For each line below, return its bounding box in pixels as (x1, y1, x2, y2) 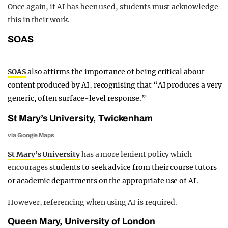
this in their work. (8, 15, 70, 25)
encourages (8, 163, 50, 173)
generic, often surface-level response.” (8, 94, 146, 103)
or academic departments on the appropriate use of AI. (8, 176, 199, 186)
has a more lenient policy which (79, 150, 192, 159)
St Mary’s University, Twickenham (8, 113, 153, 124)
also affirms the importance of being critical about (25, 67, 205, 77)
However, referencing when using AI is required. (8, 197, 178, 207)
